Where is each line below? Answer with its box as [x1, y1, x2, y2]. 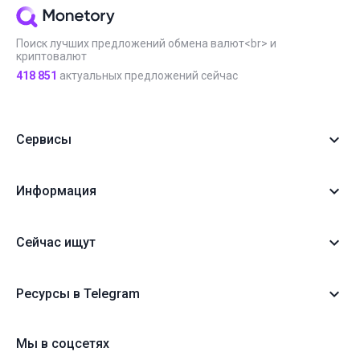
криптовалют [16, 49, 87, 63]
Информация [16, 182, 96, 198]
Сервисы [16, 131, 72, 147]
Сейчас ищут [16, 234, 96, 250]
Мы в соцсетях [16, 335, 109, 351]
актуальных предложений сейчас [57, 68, 238, 82]
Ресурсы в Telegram [16, 285, 140, 301]
